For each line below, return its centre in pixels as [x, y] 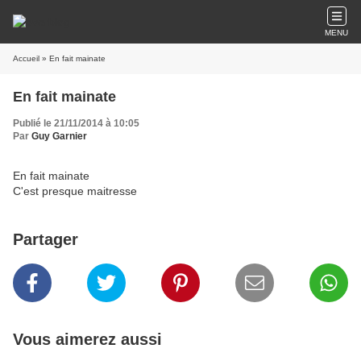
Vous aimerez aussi [87, 339]
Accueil [26, 58]
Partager [46, 239]
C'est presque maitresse [75, 191]
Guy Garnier [59, 136]
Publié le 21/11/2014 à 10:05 [76, 123]
